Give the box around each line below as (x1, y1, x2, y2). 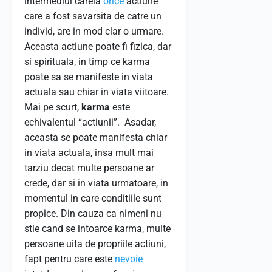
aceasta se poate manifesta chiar (24, 132, 167, 143)
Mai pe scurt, (24, 101, 81, 113)
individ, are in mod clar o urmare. (24, 25, 164, 37)
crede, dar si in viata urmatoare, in (24, 177, 168, 189)
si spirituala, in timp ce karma (24, 56, 150, 67)
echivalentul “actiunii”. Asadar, (24, 117, 156, 128)
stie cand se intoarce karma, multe (24, 223, 171, 234)
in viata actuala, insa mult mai (24, 147, 154, 158)
